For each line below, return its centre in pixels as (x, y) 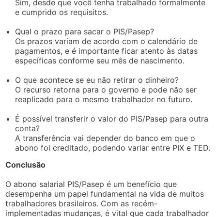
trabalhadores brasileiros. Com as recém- (82, 203)
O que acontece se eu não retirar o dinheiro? (97, 80)
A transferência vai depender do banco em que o (105, 138)
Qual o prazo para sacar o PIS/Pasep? (85, 31)
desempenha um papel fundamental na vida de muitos (105, 194)
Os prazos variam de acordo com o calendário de (107, 41)
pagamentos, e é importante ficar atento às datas (107, 51)
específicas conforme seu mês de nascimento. (100, 60)
